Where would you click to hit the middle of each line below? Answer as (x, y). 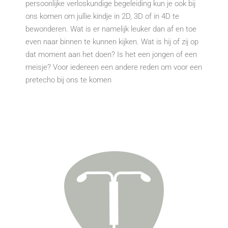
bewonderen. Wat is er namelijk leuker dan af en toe (111, 29)
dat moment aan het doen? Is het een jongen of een (111, 55)
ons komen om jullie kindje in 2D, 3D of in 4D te (102, 17)
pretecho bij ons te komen (68, 80)
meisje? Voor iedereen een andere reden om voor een (114, 67)
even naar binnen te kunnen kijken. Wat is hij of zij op (112, 42)
